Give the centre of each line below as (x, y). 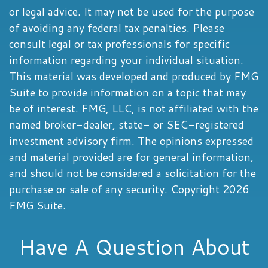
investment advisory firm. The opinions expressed (131, 141)
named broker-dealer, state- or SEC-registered (127, 124)
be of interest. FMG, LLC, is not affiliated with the (134, 108)
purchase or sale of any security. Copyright (116, 189)
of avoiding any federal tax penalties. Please (117, 28)
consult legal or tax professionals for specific (119, 44)
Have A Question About (134, 247)
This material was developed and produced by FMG (134, 76)
